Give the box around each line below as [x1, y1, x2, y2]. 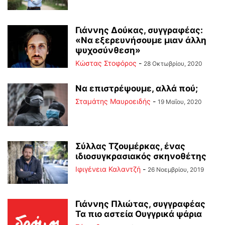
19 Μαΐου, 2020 [158, 98, 202, 106]
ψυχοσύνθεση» [75, 45, 141, 56]
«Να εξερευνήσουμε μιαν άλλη [75, 35, 206, 46]
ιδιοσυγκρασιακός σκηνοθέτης [75, 151, 206, 162]
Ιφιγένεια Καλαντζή [75, 165, 141, 174]
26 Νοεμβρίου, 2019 [148, 166, 204, 174]
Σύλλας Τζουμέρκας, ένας [75, 141, 185, 152]
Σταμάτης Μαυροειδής [75, 97, 151, 106]
